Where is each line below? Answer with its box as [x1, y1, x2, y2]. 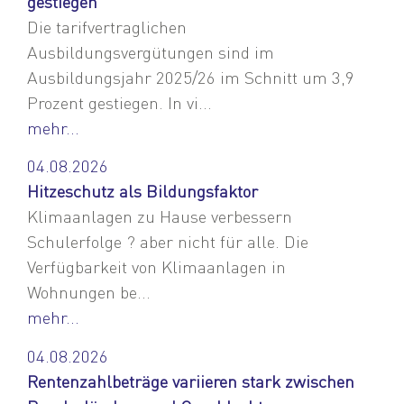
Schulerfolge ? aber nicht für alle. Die [27, 230, 308, 253]
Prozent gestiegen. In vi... [27, 90, 212, 114]
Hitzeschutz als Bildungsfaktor [27, 179, 258, 203]
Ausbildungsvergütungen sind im [27, 40, 274, 63]
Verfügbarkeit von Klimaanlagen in [27, 255, 286, 279]
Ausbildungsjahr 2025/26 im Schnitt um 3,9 [27, 65, 354, 88]
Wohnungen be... [27, 280, 151, 304]
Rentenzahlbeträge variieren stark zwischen [27, 369, 354, 392]
